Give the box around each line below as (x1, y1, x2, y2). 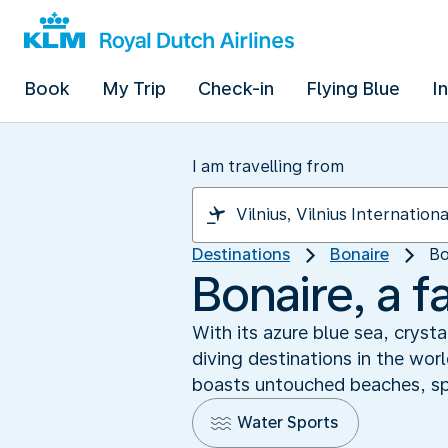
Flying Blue (306, 78, 400, 99)
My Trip (102, 78, 166, 99)
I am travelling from (192, 157, 344, 176)
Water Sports (237, 412, 338, 432)
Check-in (198, 78, 274, 99)
